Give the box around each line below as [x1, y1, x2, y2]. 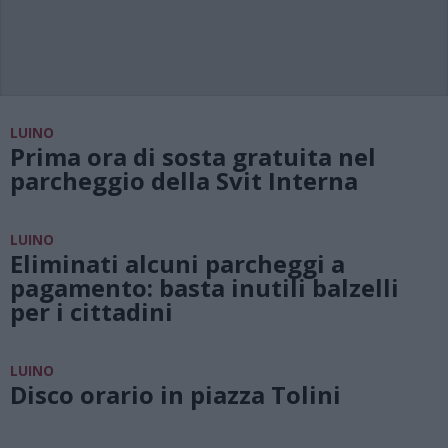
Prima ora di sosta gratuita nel [10, 140, 376, 173]
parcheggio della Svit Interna [10, 164, 358, 197]
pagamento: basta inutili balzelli [10, 271, 399, 304]
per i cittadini [10, 295, 173, 328]
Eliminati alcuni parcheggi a [10, 247, 345, 280]
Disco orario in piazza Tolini [10, 378, 341, 411]
